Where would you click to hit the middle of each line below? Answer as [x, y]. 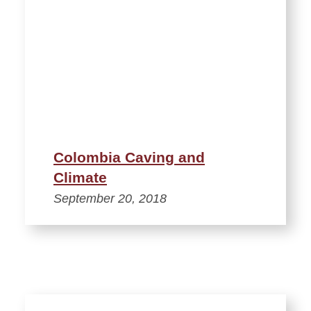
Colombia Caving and [129, 157]
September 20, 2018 [110, 198]
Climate [80, 177]
